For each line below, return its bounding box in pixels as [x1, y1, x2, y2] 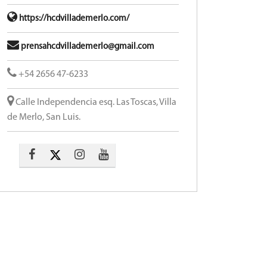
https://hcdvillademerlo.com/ [17, 14, 129, 23]
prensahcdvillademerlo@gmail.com [19, 42, 154, 51]
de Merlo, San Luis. [7, 113, 80, 122]
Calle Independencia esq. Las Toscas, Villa [14, 98, 176, 107]
